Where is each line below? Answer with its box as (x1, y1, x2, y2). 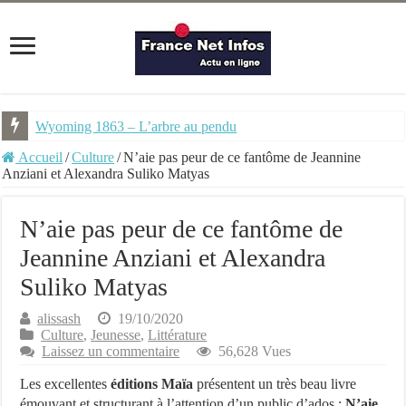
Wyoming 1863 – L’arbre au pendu (35, 119, 237, 134)
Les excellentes (20, 376, 111, 391)
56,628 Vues (218, 343, 292, 359)
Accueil (15, 150, 63, 165)
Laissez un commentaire (42, 343, 180, 359)
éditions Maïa (111, 376, 194, 391)
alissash (37, 311, 82, 326)
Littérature (148, 327, 208, 343)
